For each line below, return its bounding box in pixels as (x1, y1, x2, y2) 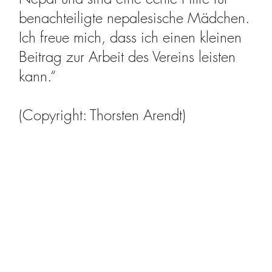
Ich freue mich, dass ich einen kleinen (19, 27, 242, 47)
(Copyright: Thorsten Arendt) (19, 104, 186, 124)
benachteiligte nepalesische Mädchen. (19, 7, 250, 27)
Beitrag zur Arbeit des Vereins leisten (19, 46, 236, 66)
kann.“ (19, 66, 56, 86)
